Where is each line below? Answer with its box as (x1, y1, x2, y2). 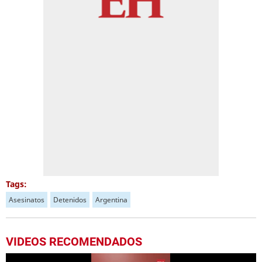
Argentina (95, 195, 127, 205)
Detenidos (53, 195, 87, 205)
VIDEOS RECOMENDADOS (6, 235, 142, 249)
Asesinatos (9, 195, 44, 205)
